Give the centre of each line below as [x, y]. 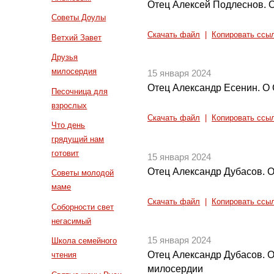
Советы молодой [83, 173]
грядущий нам [78, 139]
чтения [64, 255]
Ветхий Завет [77, 37]
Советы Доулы [79, 18]
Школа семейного [84, 241]
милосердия [74, 72]
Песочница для [80, 91]
